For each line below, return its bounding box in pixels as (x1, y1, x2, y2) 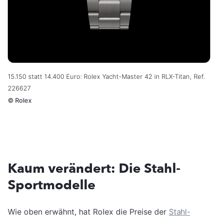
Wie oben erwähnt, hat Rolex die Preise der (8, 207, 169, 217)
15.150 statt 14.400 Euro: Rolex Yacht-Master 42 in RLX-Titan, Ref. (8, 73, 205, 81)
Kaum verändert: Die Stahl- (8, 160, 181, 178)
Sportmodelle (8, 176, 95, 195)
